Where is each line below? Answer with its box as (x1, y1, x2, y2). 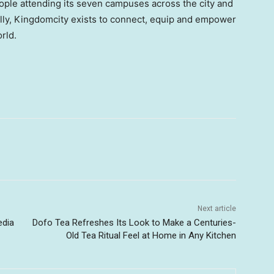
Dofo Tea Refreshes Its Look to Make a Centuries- (32, 217, 236, 228)
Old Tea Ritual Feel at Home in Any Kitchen (65, 229, 236, 241)
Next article (197, 204, 236, 213)
